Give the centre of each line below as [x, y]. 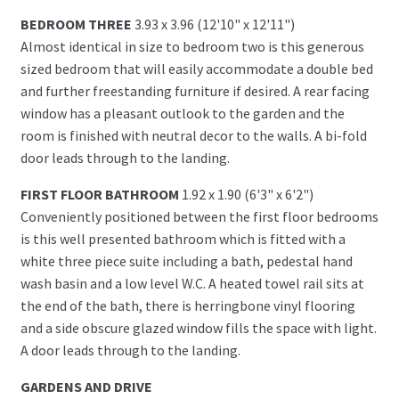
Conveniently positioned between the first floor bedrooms [199, 216]
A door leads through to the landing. [130, 350]
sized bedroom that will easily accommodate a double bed [196, 68]
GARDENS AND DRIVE [86, 386]
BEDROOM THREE [76, 24]
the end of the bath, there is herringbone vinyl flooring [187, 305]
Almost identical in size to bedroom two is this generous [192, 46]
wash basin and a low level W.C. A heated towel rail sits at [192, 283]
